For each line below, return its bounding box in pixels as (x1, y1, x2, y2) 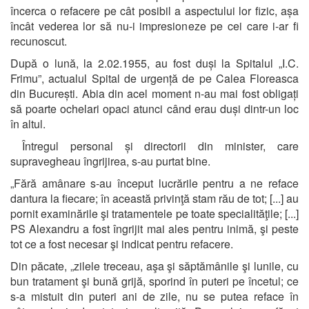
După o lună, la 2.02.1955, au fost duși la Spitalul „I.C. (10, 54, 299, 71)
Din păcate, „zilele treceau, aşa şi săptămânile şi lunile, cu (10, 257, 299, 274)
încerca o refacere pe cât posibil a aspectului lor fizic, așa (10, 2, 299, 19)
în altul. (10, 115, 46, 132)
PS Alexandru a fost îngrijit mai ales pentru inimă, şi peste (10, 220, 299, 237)
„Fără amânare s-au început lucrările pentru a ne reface (10, 175, 299, 191)
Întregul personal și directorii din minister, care (10, 137, 299, 154)
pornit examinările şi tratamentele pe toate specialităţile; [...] (10, 205, 299, 221)
